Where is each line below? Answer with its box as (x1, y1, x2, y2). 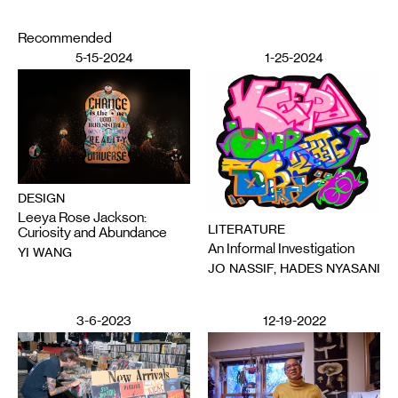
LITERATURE (208, 221, 285, 237)
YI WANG (18, 244, 72, 260)
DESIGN (18, 190, 65, 206)
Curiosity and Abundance (18, 224, 167, 242)
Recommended (18, 29, 112, 47)
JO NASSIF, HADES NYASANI (208, 260, 380, 276)
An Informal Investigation (208, 240, 354, 258)
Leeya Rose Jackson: (18, 209, 147, 227)
